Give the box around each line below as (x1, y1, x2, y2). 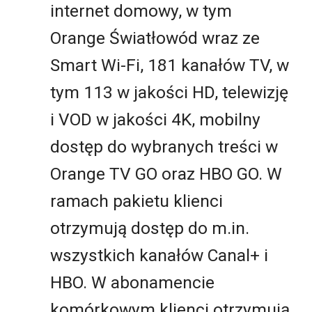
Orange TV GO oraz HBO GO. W (50, 164, 282, 185)
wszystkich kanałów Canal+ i (50, 245, 268, 266)
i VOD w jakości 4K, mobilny (50, 109, 260, 130)
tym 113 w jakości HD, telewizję (50, 82, 288, 103)
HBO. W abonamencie (50, 272, 214, 293)
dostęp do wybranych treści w (50, 136, 278, 157)
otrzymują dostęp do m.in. (50, 218, 249, 239)
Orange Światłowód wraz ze (50, 28, 260, 49)
